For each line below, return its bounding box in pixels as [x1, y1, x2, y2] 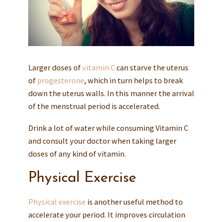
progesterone [37, 75, 84, 85]
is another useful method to [85, 196, 183, 207]
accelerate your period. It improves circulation [28, 209, 185, 220]
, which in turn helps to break [84, 75, 183, 85]
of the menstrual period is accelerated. [28, 101, 160, 111]
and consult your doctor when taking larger [28, 135, 176, 146]
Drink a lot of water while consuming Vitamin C [28, 122, 188, 133]
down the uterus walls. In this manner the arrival [28, 88, 194, 98]
